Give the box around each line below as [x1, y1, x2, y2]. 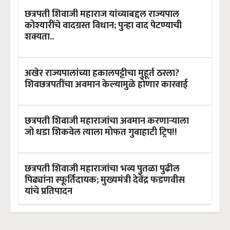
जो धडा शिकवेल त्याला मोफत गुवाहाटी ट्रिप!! [25, 124, 177, 141]
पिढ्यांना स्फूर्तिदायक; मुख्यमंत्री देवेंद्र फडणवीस [25, 172, 185, 188]
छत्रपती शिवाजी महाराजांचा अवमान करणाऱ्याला [25, 113, 189, 129]
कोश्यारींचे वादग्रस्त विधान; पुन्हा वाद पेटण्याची [25, 17, 182, 34]
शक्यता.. [25, 29, 54, 45]
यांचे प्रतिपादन [25, 183, 72, 200]
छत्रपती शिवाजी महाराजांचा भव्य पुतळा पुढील [25, 161, 180, 177]
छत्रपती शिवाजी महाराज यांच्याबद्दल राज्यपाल [25, 6, 179, 23]
